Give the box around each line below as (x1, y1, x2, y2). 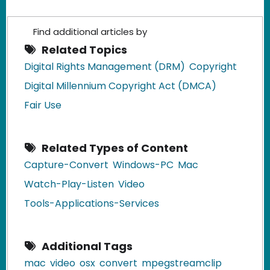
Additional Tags (42, 238, 133, 254)
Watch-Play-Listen (24, 177, 114, 191)
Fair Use (24, 98, 61, 112)
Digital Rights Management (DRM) (24, 59, 185, 74)
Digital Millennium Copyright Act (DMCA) (24, 78, 216, 93)
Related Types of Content (42, 140, 188, 155)
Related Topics (42, 42, 127, 57)
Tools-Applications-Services (24, 196, 159, 210)
